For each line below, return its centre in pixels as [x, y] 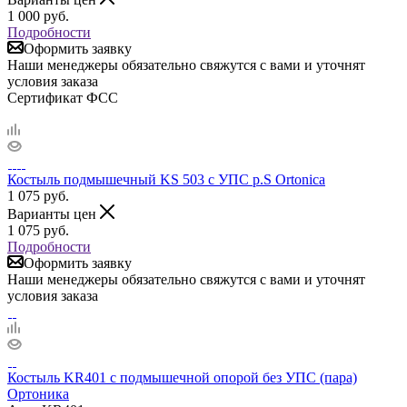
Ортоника [38, 393]
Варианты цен [54, 213]
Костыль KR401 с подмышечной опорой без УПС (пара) [182, 377]
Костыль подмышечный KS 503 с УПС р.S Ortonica [166, 179]
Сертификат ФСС [63, 97]
